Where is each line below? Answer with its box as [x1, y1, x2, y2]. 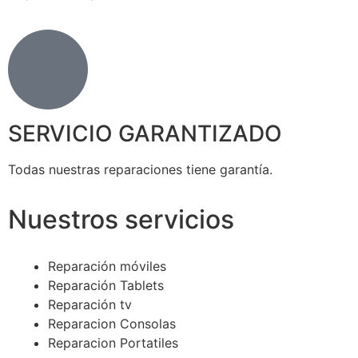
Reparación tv [48, 296, 132, 312]
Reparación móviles [48, 257, 166, 274]
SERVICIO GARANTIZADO [8, 120, 282, 148]
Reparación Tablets [48, 276, 164, 293]
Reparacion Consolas [48, 315, 176, 332]
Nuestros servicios [8, 203, 234, 235]
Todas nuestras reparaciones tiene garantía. [8, 161, 272, 178]
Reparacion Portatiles [48, 334, 178, 351]
